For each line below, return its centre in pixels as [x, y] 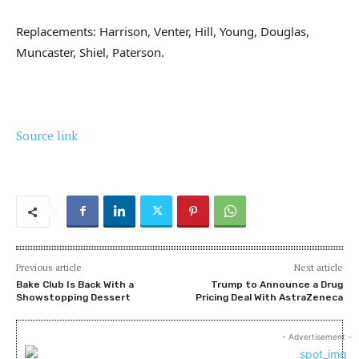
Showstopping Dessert [73, 298]
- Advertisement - [317, 337]
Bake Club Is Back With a [75, 285]
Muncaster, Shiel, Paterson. [90, 52]
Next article [318, 268]
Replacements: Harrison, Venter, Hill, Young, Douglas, [163, 32]
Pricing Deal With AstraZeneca [269, 298]
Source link [47, 136]
